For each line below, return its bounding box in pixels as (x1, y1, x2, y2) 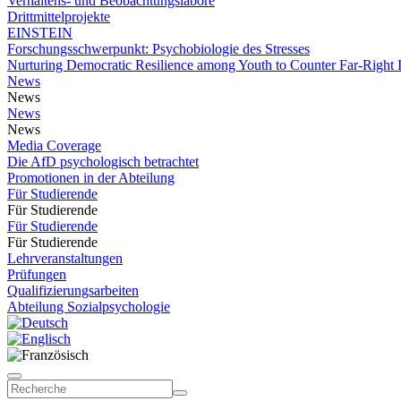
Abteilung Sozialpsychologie (7, 299, 170, 314)
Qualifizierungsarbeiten (7, 283, 139, 298)
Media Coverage (7, 138, 101, 153)
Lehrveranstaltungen (7, 251, 123, 266)
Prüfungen (7, 267, 66, 282)
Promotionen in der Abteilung (7, 170, 175, 185)
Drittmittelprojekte (7, 9, 110, 24)
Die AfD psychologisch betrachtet (7, 154, 199, 169)
